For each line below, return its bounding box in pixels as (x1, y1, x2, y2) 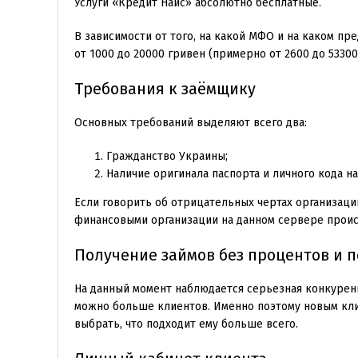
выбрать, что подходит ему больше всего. (74, 316, 298, 331)
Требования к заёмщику (74, 78, 256, 98)
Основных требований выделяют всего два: (74, 115, 307, 129)
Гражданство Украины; (106, 149, 228, 163)
